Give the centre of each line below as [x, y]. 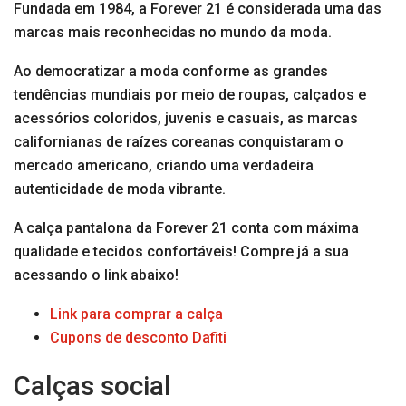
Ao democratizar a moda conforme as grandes [171, 72]
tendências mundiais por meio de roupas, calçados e [190, 95]
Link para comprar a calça [136, 314]
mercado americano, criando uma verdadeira [164, 166]
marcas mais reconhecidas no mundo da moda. [173, 33]
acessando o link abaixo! [96, 275]
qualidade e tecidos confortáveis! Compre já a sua [181, 252]
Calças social [92, 386]
